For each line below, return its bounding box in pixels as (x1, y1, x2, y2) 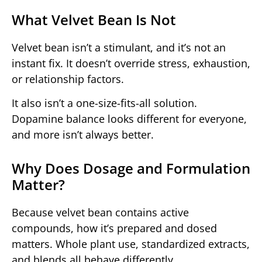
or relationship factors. (12, 71, 124, 86)
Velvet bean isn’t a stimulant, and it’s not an (12, 40, 226, 54)
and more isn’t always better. (12, 127, 154, 142)
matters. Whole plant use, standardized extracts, (12, 237, 250, 251)
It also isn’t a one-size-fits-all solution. (12, 96, 197, 111)
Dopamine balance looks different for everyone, (12, 112, 247, 126)
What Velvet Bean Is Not (12, 9, 176, 29)
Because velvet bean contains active (12, 205, 189, 220)
